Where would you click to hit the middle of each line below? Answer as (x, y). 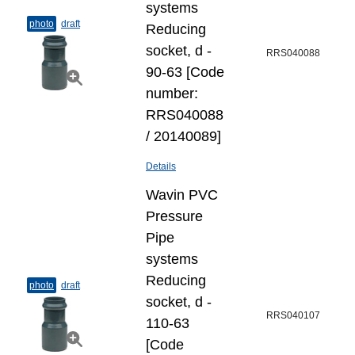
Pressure (174, 216)
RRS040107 (293, 315)
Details (161, 166)
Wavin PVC (182, 195)
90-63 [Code (185, 72)
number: (172, 94)
